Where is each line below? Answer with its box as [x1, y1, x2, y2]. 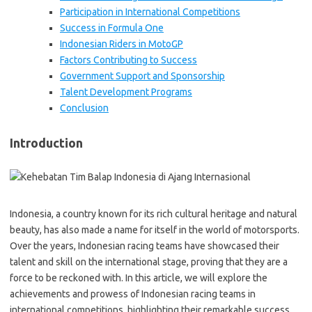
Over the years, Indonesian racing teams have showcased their [10, 240, 279, 251]
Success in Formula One [60, 22, 164, 33]
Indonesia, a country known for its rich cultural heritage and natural [10, 208, 297, 219]
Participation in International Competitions [60, 6, 240, 17]
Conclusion [60, 102, 109, 114]
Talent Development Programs [60, 86, 192, 97]
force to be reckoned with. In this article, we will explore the [10, 272, 267, 283]
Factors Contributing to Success [60, 54, 197, 65]
